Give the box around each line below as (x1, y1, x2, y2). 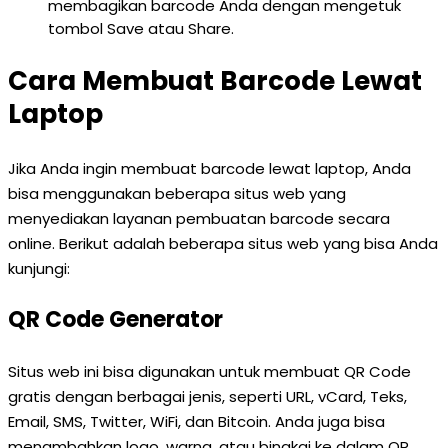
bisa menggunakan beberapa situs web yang (8, 183, 346, 204)
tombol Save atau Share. (48, 18, 234, 39)
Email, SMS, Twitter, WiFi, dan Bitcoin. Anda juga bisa (8, 411, 385, 432)
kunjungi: (8, 258, 70, 279)
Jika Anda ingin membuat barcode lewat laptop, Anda (8, 158, 411, 179)
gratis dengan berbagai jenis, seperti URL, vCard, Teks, (8, 386, 407, 407)
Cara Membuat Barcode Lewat (8, 63, 422, 99)
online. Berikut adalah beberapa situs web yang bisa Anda (8, 233, 438, 254)
